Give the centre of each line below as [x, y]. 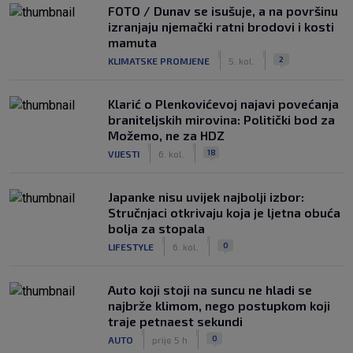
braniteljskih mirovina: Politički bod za [221, 119]
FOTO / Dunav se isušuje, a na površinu [223, 11]
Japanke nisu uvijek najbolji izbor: [206, 197]
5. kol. [242, 60]
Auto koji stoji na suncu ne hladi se [210, 290]
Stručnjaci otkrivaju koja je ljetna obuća [224, 212]
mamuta [132, 42]
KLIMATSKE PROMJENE [159, 60]
